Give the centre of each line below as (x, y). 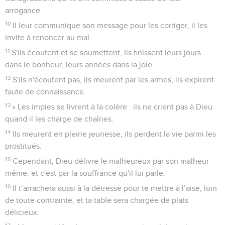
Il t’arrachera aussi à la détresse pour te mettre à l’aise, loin (115, 188)
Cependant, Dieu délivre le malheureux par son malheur (111, 161)
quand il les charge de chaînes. (59, 119)
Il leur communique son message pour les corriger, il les (110, 25)
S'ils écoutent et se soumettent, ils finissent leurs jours (106, 52)
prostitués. (23, 146)
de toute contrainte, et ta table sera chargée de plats (97, 200)
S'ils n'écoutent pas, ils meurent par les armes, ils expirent (114, 80)
